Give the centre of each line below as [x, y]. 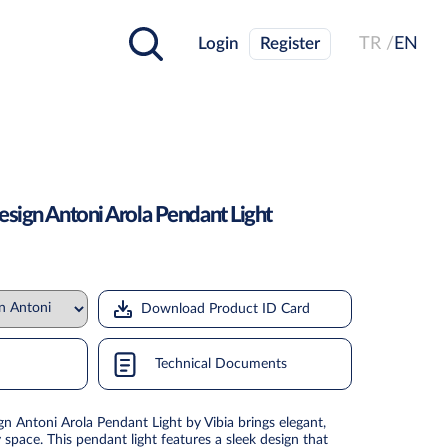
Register [290, 44]
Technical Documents [219, 363]
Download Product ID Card [225, 308]
